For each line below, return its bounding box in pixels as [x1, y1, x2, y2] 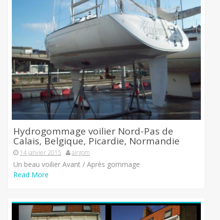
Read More [13, 169, 49, 179]
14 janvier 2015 [20, 148, 61, 157]
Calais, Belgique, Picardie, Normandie [13, 134, 180, 147]
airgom [72, 148, 90, 157]
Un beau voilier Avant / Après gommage [13, 159, 140, 169]
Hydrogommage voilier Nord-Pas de [13, 124, 173, 137]
